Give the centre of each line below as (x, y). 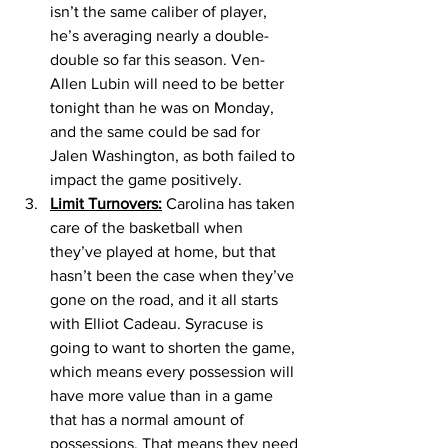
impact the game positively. (148, 179)
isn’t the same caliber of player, (160, 11)
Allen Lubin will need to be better (169, 83)
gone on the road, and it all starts (166, 299)
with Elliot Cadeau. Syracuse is (158, 323)
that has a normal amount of (149, 419)
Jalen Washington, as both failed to (174, 155)
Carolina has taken (230, 203)
